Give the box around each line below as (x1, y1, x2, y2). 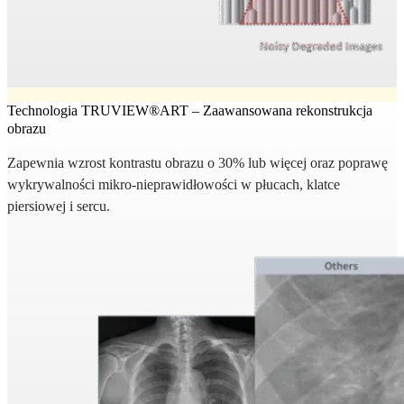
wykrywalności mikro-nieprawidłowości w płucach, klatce (7, 177, 340, 193)
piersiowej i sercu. (7, 198, 110, 215)
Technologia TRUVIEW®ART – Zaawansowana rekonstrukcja (7, 103, 372, 119)
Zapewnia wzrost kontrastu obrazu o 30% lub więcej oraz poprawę (7, 155, 388, 171)
